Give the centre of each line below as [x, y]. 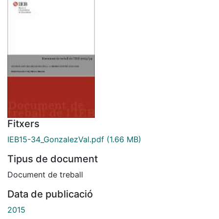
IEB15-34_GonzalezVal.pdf [56, 139]
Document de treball [45, 174]
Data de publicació [50, 194]
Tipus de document [53, 159]
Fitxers [23, 123]
